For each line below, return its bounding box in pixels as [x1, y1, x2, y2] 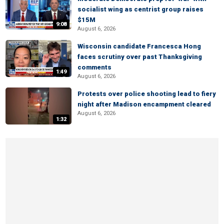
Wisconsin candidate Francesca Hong [77, 42, 201, 50]
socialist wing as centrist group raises [77, 5, 203, 13]
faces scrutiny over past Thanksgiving [77, 53, 202, 60]
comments [77, 63, 111, 71]
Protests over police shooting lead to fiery [77, 90, 216, 97]
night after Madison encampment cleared [77, 100, 211, 108]
